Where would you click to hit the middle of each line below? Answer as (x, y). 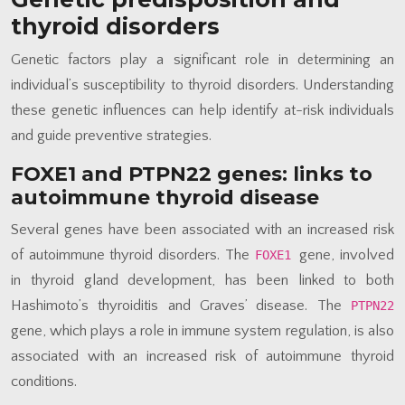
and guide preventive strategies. (111, 135)
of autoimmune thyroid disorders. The (133, 254)
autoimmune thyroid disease (165, 197)
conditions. (44, 381)
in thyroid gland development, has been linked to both (202, 280)
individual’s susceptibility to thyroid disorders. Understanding (202, 85)
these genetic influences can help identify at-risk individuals (202, 110)
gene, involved (347, 254)
